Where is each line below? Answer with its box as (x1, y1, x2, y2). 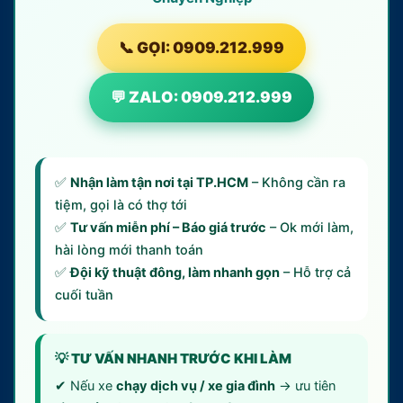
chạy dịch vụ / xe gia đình (116, 377, 275, 394)
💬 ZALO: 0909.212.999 (111, 87, 292, 106)
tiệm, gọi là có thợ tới (55, 196, 187, 213)
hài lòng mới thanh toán (55, 241, 203, 258)
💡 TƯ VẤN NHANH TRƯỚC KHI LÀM (55, 349, 291, 367)
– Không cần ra (248, 174, 345, 191)
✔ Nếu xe (55, 377, 116, 394)
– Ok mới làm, (266, 219, 354, 236)
